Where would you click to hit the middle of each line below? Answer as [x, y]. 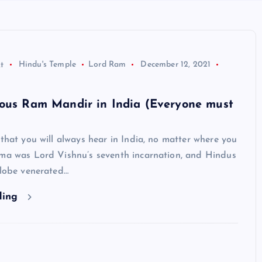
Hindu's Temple [47, 65]
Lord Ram [107, 65]
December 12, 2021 [176, 65]
